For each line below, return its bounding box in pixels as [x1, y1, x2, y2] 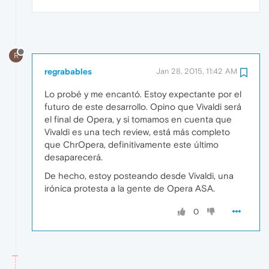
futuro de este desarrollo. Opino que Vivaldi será [44, 101, 241, 112]
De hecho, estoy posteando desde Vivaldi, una [44, 171, 234, 181]
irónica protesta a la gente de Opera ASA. [44, 183, 215, 194]
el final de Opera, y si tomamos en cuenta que [44, 114, 232, 125]
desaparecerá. [44, 152, 103, 163]
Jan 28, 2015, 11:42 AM [156, 67, 237, 76]
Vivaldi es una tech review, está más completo [44, 127, 230, 138]
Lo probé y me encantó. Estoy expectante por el [44, 89, 241, 100]
